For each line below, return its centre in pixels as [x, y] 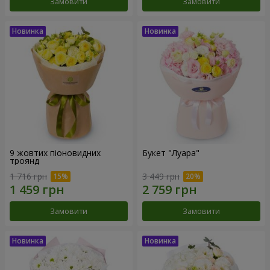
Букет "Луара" [171, 153]
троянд [24, 161]
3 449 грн [161, 176]
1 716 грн [28, 176]
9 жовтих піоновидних [55, 153]
